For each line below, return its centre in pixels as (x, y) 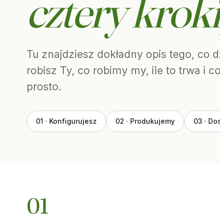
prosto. (44, 86)
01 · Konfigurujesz (66, 121)
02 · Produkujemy (145, 121)
